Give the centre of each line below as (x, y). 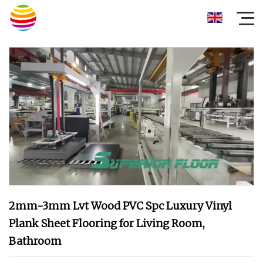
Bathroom (35, 241)
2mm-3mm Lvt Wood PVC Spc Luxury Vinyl (120, 205)
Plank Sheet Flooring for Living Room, (107, 223)
